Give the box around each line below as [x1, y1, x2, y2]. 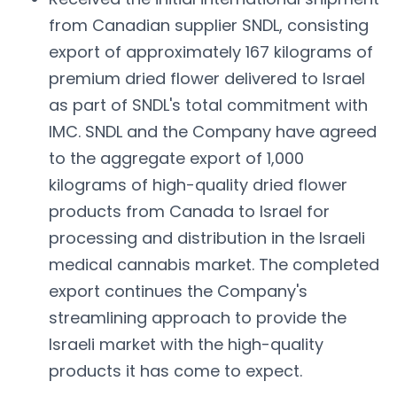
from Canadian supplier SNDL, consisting [49, 13, 369, 36]
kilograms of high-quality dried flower [49, 173, 347, 196]
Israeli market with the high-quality [49, 332, 323, 355]
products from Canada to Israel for [49, 199, 330, 222]
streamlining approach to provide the [49, 306, 346, 329]
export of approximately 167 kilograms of [49, 40, 373, 63]
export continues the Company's [49, 279, 307, 302]
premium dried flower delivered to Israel [49, 66, 365, 90]
